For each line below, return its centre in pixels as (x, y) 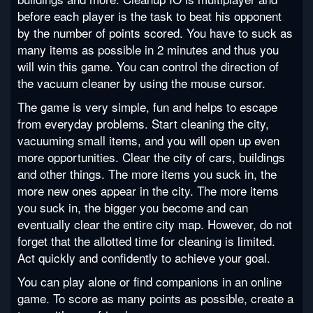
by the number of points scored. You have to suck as (155, 32)
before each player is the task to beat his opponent (150, 15)
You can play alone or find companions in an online (150, 281)
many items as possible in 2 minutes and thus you (148, 49)
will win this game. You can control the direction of (148, 66)
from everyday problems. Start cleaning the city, (143, 123)
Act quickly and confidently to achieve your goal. (144, 257)
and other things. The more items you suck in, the (147, 173)
